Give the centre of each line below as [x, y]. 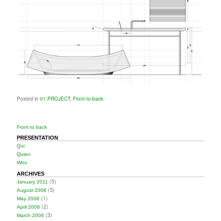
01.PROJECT [55, 99]
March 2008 [31, 215]
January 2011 [33, 182]
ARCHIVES [31, 173]
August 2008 [32, 190]
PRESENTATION [38, 138]
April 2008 [29, 207]
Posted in [28, 99]
